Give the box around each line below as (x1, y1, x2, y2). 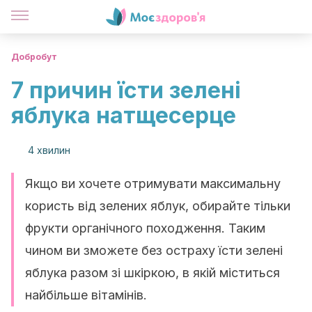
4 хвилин (28, 144, 70, 156)
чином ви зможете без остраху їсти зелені (25, 243, 283, 258)
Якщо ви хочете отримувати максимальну (25, 176, 281, 191)
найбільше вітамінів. (25, 288, 147, 302)
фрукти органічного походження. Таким (25, 221, 265, 235)
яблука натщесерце (11, 102, 236, 129)
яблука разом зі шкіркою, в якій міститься (25, 265, 280, 280)
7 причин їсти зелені (11, 77, 241, 104)
